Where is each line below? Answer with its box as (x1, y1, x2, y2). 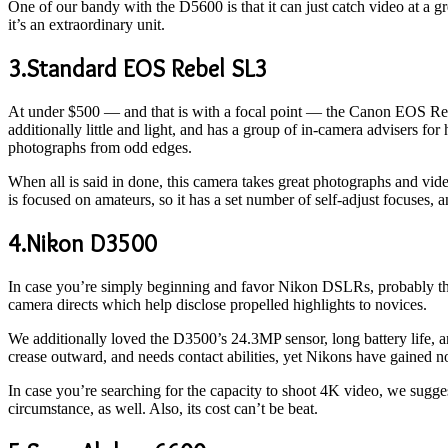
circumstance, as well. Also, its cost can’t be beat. (8, 400, 318, 418)
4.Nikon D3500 (8, 229, 157, 259)
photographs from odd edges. (8, 139, 192, 157)
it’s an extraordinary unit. (8, 16, 165, 34)
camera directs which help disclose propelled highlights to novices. (8, 296, 427, 314)
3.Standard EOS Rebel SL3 (8, 54, 267, 84)
